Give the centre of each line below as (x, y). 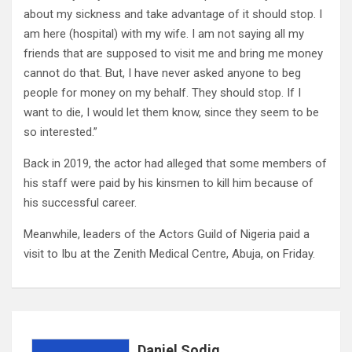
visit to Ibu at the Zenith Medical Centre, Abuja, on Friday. (169, 254)
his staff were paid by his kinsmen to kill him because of (169, 183)
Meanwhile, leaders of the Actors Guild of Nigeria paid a (167, 234)
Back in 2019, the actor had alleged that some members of (175, 163)
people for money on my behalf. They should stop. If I (162, 93)
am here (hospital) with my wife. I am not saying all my (164, 34)
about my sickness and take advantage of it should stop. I (173, 14)
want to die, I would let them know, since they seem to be (171, 112)
